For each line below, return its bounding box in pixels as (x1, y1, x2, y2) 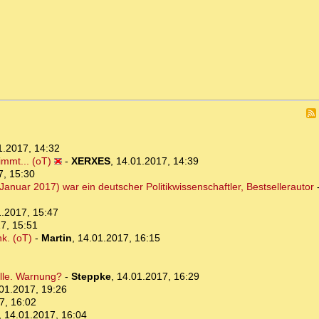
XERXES (70, 155, 110, 167)
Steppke (70, 271, 111, 283)
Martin (41, 232, 72, 244)
